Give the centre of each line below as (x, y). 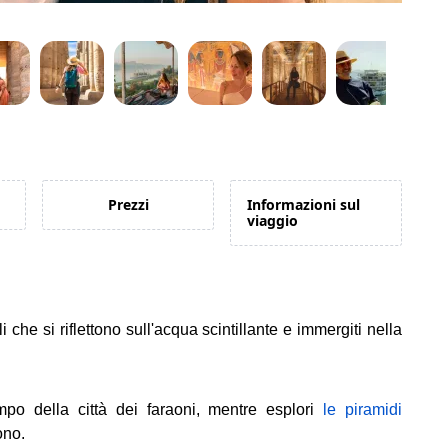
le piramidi (362, 409)
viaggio (272, 220)
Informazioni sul (303, 204)
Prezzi (128, 204)
